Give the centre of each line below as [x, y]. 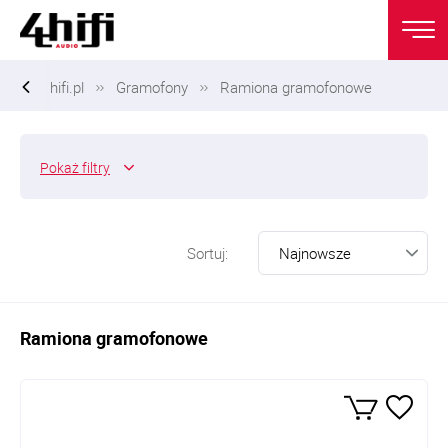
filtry [94, 167]
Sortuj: [207, 252]
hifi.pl [67, 87]
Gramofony [152, 87]
